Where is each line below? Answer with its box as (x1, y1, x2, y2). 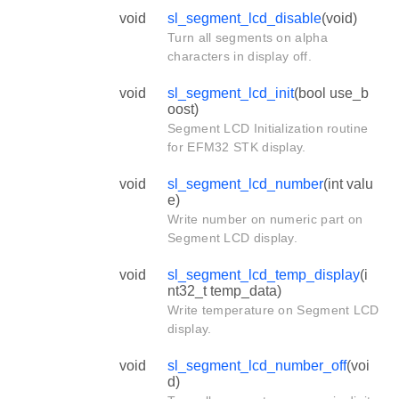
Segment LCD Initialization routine (167, 120, 369, 135)
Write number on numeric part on (167, 211, 363, 226)
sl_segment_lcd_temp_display (167, 266, 360, 282)
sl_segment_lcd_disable (167, 10, 322, 26)
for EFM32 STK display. (167, 139, 306, 154)
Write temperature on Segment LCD (167, 302, 379, 317)
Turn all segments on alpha (167, 29, 328, 45)
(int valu (323, 175, 373, 191)
